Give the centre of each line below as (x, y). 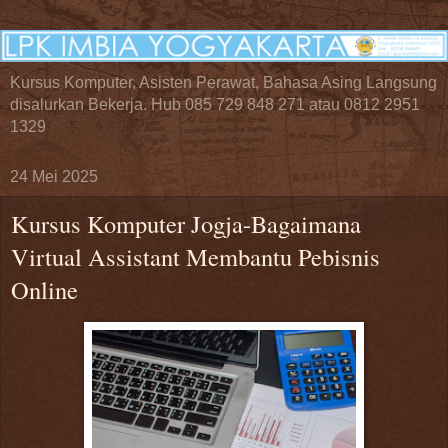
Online (44, 290)
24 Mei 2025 (54, 177)
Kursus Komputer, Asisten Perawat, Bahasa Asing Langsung (223, 83)
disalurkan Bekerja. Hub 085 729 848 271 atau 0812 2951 (215, 105)
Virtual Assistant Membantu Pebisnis (195, 257)
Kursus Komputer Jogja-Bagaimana (186, 224)
